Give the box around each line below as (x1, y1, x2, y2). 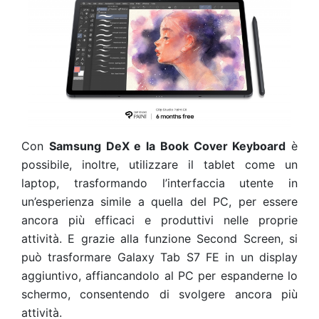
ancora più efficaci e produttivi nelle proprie (21, 212, 298, 227)
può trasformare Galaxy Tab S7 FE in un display (21, 249, 298, 264)
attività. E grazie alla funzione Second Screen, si (21, 231, 298, 246)
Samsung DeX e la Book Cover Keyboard (48, 138, 286, 153)
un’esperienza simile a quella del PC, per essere (21, 194, 298, 209)
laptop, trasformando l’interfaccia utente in (21, 175, 298, 190)
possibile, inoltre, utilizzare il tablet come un (21, 157, 298, 172)
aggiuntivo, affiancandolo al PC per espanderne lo (21, 268, 298, 283)
